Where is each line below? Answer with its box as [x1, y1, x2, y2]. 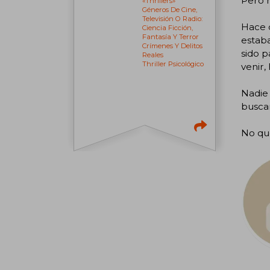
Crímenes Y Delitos [142, 42, 203, 51]
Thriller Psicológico [142, 60, 204, 69]
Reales [142, 51, 164, 60]
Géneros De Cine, [142, 5, 198, 14]
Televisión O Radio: [142, 14, 203, 24]
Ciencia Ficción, [142, 24, 193, 33]
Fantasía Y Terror [142, 33, 199, 42]
